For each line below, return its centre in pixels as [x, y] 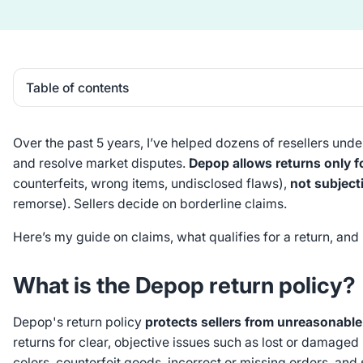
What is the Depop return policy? [184, 286]
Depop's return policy [79, 322]
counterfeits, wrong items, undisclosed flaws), [151, 183]
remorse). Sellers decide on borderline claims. [149, 203]
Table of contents [78, 88]
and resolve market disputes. [100, 163]
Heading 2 [51, 121]
